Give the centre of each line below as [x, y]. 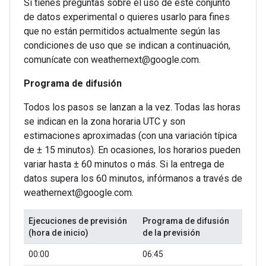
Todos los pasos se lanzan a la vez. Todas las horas [132, 107]
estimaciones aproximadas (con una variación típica [130, 136]
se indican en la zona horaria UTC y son [104, 121]
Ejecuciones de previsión [78, 221]
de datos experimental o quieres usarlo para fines [127, 17]
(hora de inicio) [58, 233]
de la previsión [171, 233]
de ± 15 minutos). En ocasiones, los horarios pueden [132, 150]
